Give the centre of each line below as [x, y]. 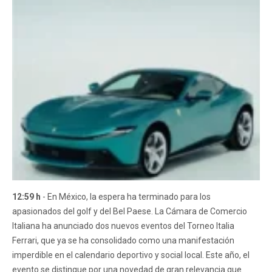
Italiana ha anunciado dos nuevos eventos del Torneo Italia [123, 226]
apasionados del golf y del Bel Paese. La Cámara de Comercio [130, 211]
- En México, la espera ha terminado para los [126, 197]
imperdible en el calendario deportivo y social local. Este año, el [131, 255]
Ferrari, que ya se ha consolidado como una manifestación [123, 240]
